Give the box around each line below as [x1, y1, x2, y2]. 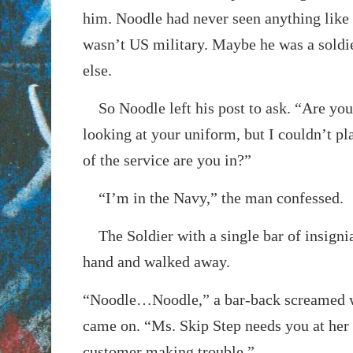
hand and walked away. [82, 252, 230, 270]
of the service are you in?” [82, 150, 251, 169]
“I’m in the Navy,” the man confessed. [82, 188, 344, 206]
